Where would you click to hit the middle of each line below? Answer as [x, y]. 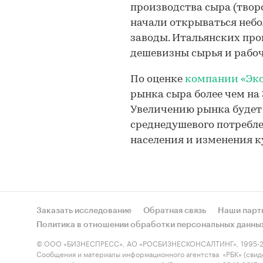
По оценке [158, 80]
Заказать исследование [84, 211]
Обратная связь [175, 211]
